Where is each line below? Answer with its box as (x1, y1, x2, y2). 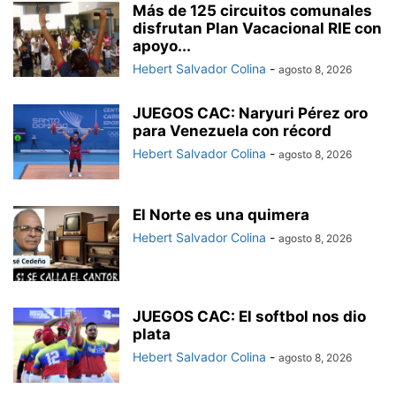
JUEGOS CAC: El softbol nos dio (133, 307, 366, 325)
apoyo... (133, 36, 191, 55)
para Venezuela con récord (133, 121, 331, 140)
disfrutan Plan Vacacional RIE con (133, 19, 382, 37)
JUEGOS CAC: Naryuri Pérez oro (133, 103, 368, 122)
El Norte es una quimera (133, 205, 309, 224)
